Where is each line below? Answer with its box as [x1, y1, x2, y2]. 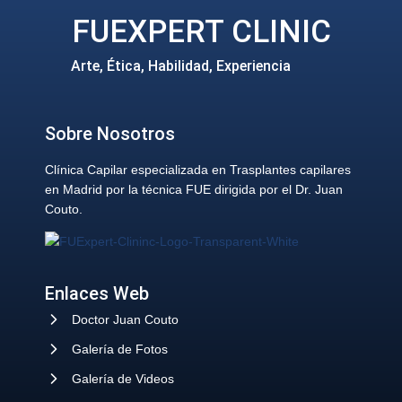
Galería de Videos [72, 371, 174, 387]
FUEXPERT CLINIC [71, 13, 331, 51]
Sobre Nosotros [45, 123, 175, 145]
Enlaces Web [45, 283, 149, 305]
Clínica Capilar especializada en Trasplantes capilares [45, 162, 351, 178]
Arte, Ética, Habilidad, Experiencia [71, 57, 291, 75]
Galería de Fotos [72, 342, 168, 357]
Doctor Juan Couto [72, 312, 179, 328]
